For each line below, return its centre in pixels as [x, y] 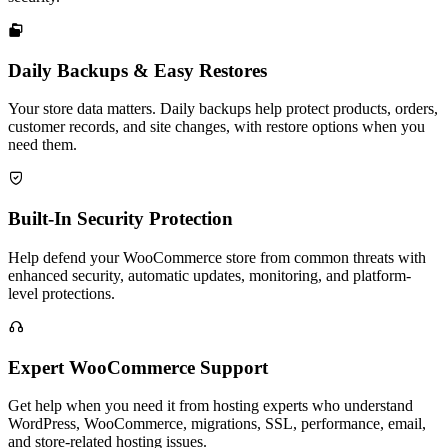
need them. [42, 145]
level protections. [61, 293]
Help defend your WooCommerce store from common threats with [217, 257]
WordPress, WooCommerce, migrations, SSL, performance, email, [217, 424]
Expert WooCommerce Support [138, 367]
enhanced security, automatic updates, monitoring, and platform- [209, 275]
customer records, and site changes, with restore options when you [216, 127]
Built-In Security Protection [120, 219]
